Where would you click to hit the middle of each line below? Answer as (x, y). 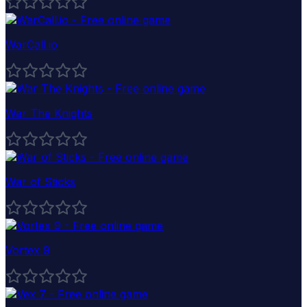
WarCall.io (32, 44)
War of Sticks (40, 181)
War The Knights (49, 113)
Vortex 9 (28, 250)
